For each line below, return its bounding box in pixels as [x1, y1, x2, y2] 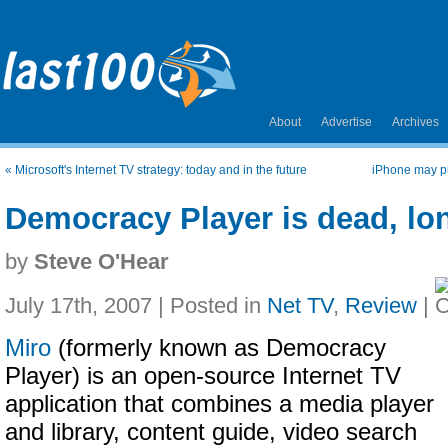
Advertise [321, 115, 372, 129]
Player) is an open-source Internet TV [5, 363, 401, 389]
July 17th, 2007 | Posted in [5, 293, 267, 318]
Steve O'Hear [34, 249, 169, 274]
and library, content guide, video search [5, 419, 417, 445]
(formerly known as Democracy [51, 335, 386, 361]
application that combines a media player [5, 391, 434, 417]
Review [345, 293, 417, 318]
